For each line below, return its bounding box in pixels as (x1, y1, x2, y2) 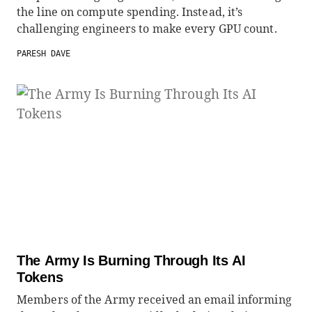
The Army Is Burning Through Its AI (17, 253, 246, 268)
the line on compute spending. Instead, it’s (17, 4, 243, 19)
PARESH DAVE (17, 49, 70, 58)
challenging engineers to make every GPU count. (17, 21, 277, 36)
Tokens (17, 270, 63, 285)
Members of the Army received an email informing (17, 292, 292, 307)
